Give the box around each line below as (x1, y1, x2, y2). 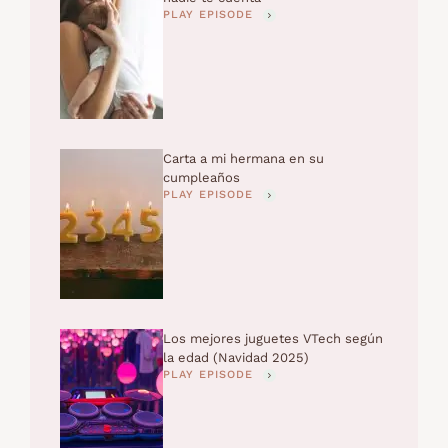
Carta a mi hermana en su (162, 151, 324, 167)
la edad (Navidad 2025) (162, 350, 309, 366)
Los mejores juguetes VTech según (162, 331, 383, 347)
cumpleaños (162, 170, 240, 186)
